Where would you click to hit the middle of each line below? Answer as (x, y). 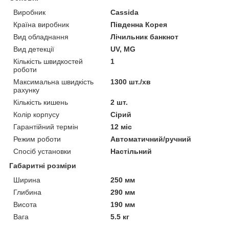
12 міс (121, 127)
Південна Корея (139, 25)
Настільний (131, 152)
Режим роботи (37, 139)
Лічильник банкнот (145, 37)
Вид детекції (34, 49)
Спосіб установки (42, 152)
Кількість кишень (41, 102)
